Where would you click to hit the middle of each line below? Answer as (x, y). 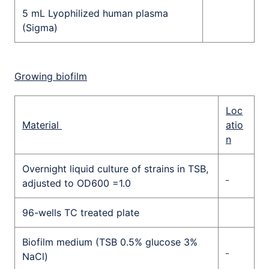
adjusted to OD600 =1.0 (77, 183)
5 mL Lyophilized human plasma (95, 13)
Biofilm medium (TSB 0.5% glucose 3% (110, 242)
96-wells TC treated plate (81, 213)
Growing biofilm (51, 76)
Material (42, 125)
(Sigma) (40, 28)
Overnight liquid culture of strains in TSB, (115, 169)
